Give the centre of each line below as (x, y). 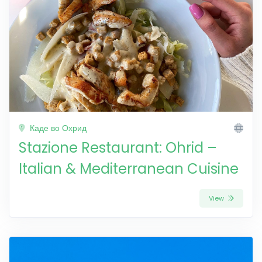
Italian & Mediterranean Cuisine (129, 168)
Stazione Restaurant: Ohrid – (118, 147)
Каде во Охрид (57, 128)
